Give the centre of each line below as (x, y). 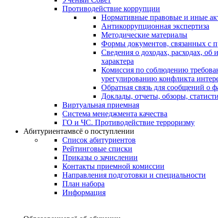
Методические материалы (144, 35)
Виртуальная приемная (101, 105)
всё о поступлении (103, 131)
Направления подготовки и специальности (134, 175)
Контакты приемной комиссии (113, 166)
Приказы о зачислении (100, 157)
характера (118, 61)
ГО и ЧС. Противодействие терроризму (128, 122)
